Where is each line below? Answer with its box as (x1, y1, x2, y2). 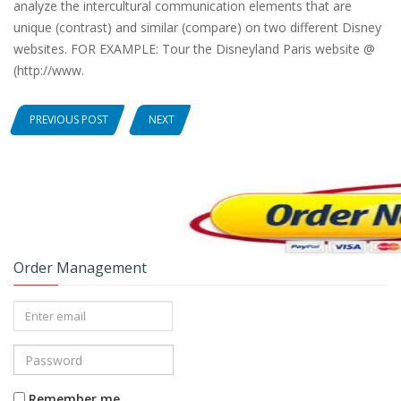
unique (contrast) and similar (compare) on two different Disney (13, 19, 381, 36)
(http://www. (13, 62, 84, 79)
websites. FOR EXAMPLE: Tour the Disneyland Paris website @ (13, 40, 375, 57)
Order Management (13, 258, 147, 277)
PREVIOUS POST (30, 112, 108, 127)
